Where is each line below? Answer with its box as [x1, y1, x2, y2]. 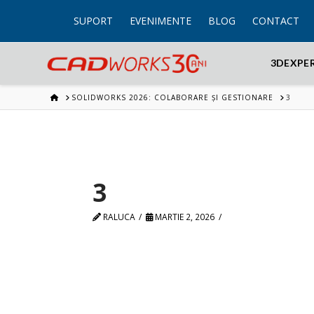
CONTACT [252, 14, 300, 27]
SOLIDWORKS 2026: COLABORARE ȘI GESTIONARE [71, 92, 273, 102]
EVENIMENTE [130, 14, 192, 27]
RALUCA [101, 211, 135, 223]
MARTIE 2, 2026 [153, 211, 215, 223]
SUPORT [74, 14, 114, 27]
